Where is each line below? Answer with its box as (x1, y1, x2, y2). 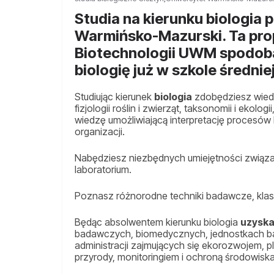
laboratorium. (75, 163, 131, 176)
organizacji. (75, 125, 125, 138)
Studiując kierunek (75, 90, 154, 103)
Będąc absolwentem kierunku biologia (75, 215, 240, 228)
